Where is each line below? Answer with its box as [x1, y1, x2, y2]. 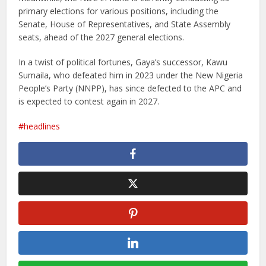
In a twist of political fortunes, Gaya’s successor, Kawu [18, 56, 228, 68]
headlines [24, 121, 61, 132]
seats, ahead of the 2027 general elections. [18, 31, 185, 43]
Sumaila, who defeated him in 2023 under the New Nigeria [18, 69, 243, 81]
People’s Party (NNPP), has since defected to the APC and [18, 83, 242, 94]
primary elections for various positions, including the [18, 5, 219, 17]
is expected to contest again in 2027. [18, 96, 160, 107]
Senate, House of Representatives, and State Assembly [18, 18, 231, 30]
